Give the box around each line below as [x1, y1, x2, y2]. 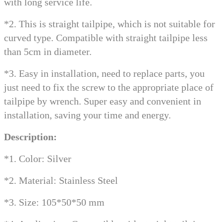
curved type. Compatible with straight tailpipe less [4, 32, 208, 44]
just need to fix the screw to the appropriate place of [4, 82, 214, 93]
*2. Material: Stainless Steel [4, 175, 118, 186]
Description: [4, 131, 57, 143]
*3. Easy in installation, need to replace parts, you [4, 68, 205, 79]
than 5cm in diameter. [4, 46, 92, 57]
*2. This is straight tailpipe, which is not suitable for [4, 18, 215, 30]
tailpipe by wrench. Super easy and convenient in [4, 96, 201, 107]
